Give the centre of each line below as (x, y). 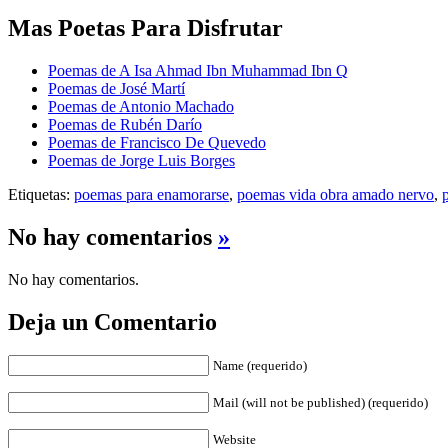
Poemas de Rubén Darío (125, 124)
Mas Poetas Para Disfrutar (145, 27)
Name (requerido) (260, 366)
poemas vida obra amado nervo (335, 194)
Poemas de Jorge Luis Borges (141, 160)
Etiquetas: (41, 194)
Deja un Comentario (112, 321)
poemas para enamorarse (151, 194)
